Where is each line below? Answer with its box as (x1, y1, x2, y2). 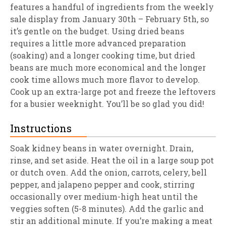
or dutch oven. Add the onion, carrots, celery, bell (10, 167, 207, 178)
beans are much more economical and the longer (10, 62, 206, 73)
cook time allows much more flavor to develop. (10, 74, 202, 85)
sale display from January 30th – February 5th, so (10, 14, 209, 24)
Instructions (10, 122, 72, 135)
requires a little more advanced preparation (10, 38, 186, 48)
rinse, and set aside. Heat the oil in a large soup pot (10, 155, 214, 165)
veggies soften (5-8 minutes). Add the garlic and (10, 203, 204, 214)
